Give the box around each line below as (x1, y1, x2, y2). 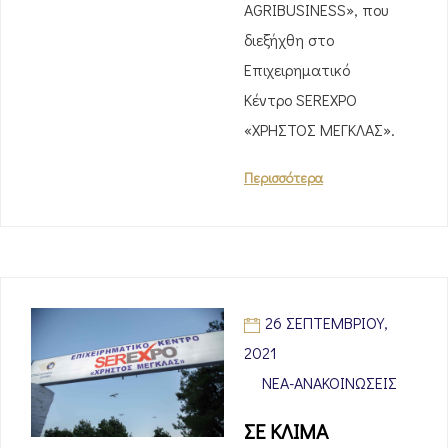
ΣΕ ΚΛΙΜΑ (244, 417, 328, 445)
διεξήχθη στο (244, 29, 334, 50)
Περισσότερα (244, 168, 323, 187)
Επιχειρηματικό (244, 59, 350, 80)
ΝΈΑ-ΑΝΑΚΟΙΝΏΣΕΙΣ (262, 372, 397, 393)
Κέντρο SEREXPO (244, 89, 357, 110)
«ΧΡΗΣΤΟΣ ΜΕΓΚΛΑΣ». (244, 119, 395, 140)
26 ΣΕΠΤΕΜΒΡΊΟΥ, (265, 312, 388, 333)
